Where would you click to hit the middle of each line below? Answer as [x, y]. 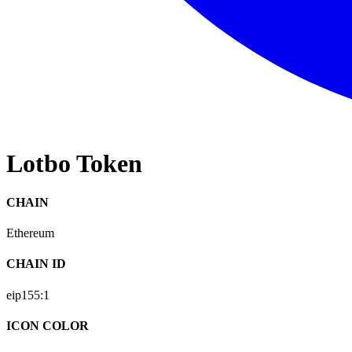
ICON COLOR [48, 325]
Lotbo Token [74, 164]
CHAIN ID [36, 264]
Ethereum [30, 233]
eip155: [25, 295]
